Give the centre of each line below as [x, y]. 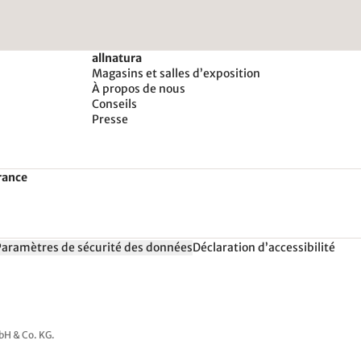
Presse [110, 119]
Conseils [114, 104]
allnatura [117, 58]
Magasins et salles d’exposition [176, 73]
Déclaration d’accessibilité [264, 248]
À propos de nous [139, 88]
